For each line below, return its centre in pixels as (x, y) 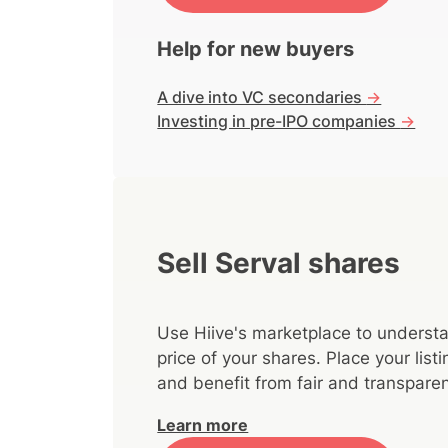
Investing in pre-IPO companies (279, 121)
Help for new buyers (256, 49)
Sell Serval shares (279, 262)
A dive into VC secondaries (262, 97)
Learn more (203, 424)
